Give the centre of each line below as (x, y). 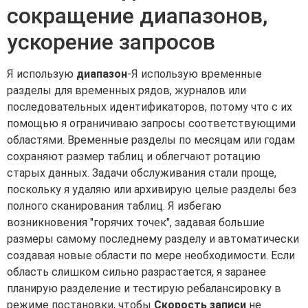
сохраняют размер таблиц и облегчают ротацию (134, 157)
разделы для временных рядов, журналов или (126, 91)
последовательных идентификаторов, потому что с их (150, 107)
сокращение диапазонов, (137, 16)
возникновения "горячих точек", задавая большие (136, 223)
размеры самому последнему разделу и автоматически (153, 239)
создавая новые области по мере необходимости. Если (151, 256)
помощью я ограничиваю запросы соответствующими (151, 124)
